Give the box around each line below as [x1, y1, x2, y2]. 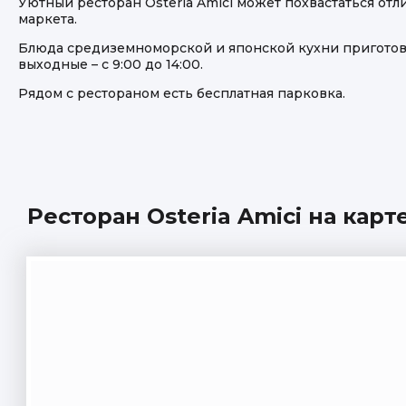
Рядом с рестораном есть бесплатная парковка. [18, 85, 345, 101]
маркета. [18, 11, 77, 27]
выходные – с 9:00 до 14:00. [18, 56, 203, 72]
